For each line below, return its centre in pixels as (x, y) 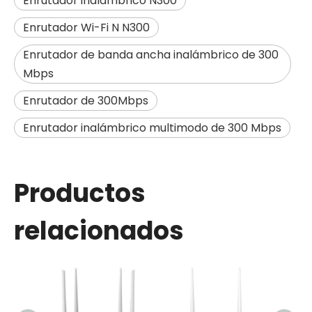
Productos (80, 193)
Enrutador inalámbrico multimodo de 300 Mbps (152, 128)
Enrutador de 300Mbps (86, 101)
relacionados (99, 231)
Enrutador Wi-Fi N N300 (86, 28)
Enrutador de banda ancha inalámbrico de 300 (151, 55)
